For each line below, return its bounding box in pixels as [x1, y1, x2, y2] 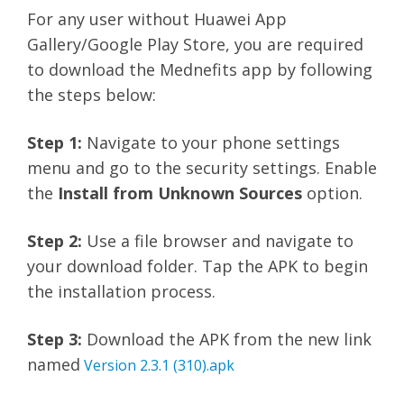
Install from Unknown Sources [58, 182, 302, 204]
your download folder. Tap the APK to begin [27, 255, 368, 277]
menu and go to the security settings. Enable [27, 157, 377, 179]
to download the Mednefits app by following [27, 59, 372, 80]
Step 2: [27, 230, 82, 252]
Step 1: [27, 132, 87, 153]
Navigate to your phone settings [87, 132, 340, 153]
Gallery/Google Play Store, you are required [27, 33, 363, 55]
